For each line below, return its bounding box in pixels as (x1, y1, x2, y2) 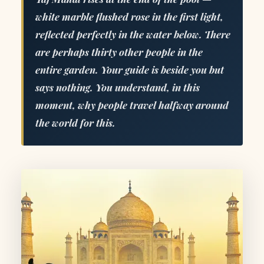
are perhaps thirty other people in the (35, 45, 203, 58)
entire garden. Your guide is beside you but (35, 62, 224, 76)
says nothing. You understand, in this (35, 80, 200, 94)
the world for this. (35, 115, 115, 129)
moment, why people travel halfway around (35, 98, 229, 111)
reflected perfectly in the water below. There (35, 27, 230, 41)
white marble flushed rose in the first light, (35, 9, 223, 23)
